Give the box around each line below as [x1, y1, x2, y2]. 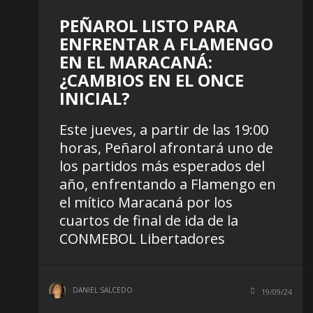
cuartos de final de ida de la [59, 210, 238, 230]
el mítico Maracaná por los [59, 192, 233, 212]
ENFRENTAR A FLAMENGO [59, 31, 273, 55]
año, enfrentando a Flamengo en [59, 174, 276, 194]
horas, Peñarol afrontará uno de [59, 138, 273, 157]
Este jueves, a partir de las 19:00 [59, 119, 268, 139]
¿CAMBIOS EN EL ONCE [59, 68, 244, 92]
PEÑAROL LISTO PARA [59, 13, 238, 37]
